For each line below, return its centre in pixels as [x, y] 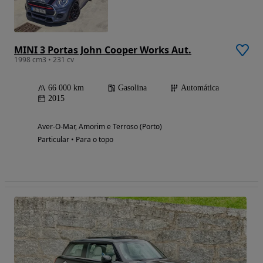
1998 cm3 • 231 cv [44, 60]
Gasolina [132, 88]
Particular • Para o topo [75, 140]
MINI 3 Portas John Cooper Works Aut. [103, 50]
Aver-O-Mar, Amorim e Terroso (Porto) [100, 127]
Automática [200, 88]
